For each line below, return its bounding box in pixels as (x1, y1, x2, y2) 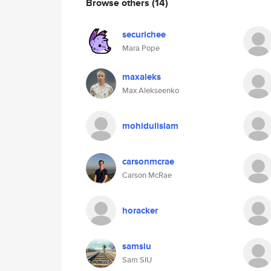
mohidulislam (122, 119, 178, 132)
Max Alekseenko (122, 85, 179, 96)
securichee (122, 28, 166, 41)
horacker (122, 204, 158, 217)
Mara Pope (122, 42, 160, 54)
